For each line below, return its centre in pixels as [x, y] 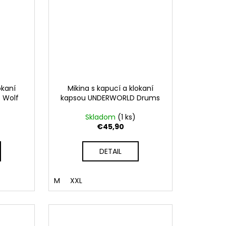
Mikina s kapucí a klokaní [110, 88]
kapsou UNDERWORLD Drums [110, 98]
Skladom [101, 117]
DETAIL [110, 151]
